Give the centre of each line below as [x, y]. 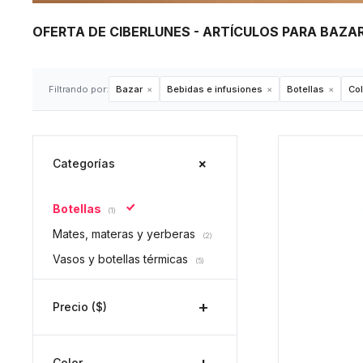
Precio [72, 307]
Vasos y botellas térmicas [122, 259]
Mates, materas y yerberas [126, 234]
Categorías [84, 164]
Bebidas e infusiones [215, 90]
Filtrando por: [79, 90]
